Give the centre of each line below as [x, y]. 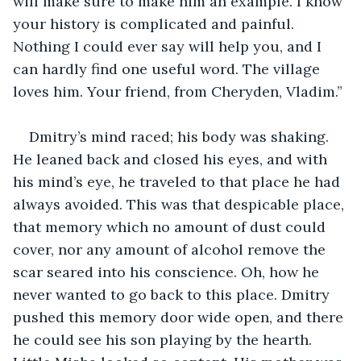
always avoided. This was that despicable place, [180, 204]
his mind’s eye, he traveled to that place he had [178, 181]
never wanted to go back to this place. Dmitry [173, 294]
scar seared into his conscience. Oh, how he [168, 272]
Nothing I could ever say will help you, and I [169, 46]
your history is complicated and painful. [156, 23]
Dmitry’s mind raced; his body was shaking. [181, 136]
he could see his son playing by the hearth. [164, 339]
